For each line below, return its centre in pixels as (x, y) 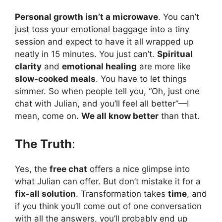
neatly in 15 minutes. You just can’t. (86, 54)
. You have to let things (141, 79)
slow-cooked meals (55, 79)
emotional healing (99, 67)
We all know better (120, 116)
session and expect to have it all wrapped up (104, 42)
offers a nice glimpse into (139, 169)
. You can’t (179, 17)
